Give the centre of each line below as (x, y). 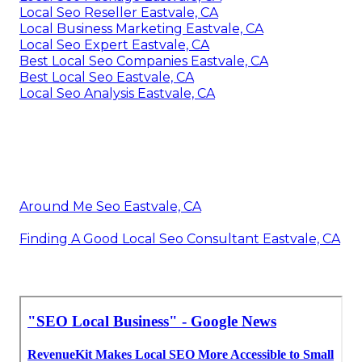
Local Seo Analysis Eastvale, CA (117, 93)
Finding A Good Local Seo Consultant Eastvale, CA (180, 238)
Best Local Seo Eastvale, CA (107, 77)
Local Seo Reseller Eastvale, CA (119, 12)
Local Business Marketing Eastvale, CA (141, 28)
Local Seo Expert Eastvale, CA (114, 44)
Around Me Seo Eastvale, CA (110, 206)
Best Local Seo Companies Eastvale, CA (144, 61)
